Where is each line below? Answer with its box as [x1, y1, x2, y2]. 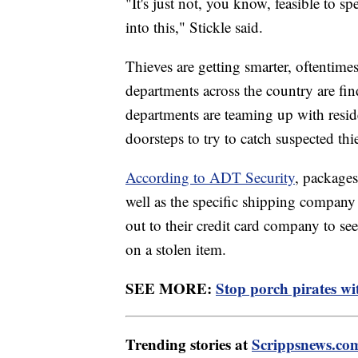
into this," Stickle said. [125, 16, 263, 37]
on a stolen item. [125, 238, 226, 259]
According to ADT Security [125, 166, 295, 187]
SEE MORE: [125, 276, 216, 299]
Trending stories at [125, 332, 252, 355]
